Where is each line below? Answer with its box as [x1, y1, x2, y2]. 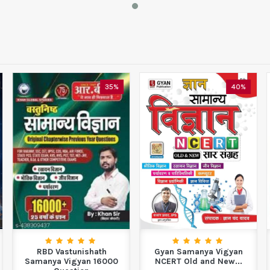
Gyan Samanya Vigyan [154, 246, 243, 257]
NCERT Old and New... [154, 256, 242, 267]
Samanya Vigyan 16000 [25, 256, 119, 267]
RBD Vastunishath [36, 246, 107, 257]
